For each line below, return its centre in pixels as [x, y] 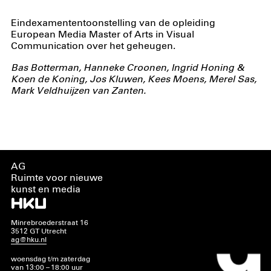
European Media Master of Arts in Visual [102, 34]
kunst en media [45, 189]
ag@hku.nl [28, 240]
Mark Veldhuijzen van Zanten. [78, 91]
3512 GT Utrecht [38, 232]
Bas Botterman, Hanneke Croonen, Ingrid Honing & [127, 68]
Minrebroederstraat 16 [49, 223]
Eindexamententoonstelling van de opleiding [113, 23]
